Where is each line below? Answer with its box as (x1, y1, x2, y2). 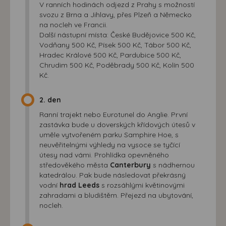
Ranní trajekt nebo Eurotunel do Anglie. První (39, 109, 188, 119)
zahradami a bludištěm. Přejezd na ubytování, (39, 190, 193, 200)
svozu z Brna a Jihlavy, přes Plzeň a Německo (39, 10, 192, 19)
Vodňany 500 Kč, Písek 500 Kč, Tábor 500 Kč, (39, 40, 191, 49)
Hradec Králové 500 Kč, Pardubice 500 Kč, (39, 50, 181, 60)
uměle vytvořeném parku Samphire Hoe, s (39, 130, 179, 139)
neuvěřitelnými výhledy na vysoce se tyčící (39, 140, 180, 149)
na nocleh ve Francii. (39, 20, 107, 29)
